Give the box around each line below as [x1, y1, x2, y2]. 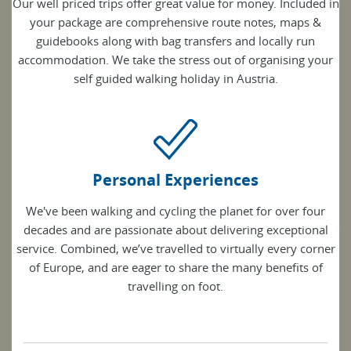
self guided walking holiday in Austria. [73, 71, 278, 87]
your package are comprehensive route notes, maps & [30, 14, 321, 31]
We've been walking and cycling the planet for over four [26, 203, 325, 219]
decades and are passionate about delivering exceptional [23, 222, 328, 238]
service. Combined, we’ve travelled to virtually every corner [16, 241, 335, 257]
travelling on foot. [128, 278, 223, 295]
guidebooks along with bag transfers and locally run [36, 33, 315, 49]
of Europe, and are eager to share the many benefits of [28, 259, 323, 276]
